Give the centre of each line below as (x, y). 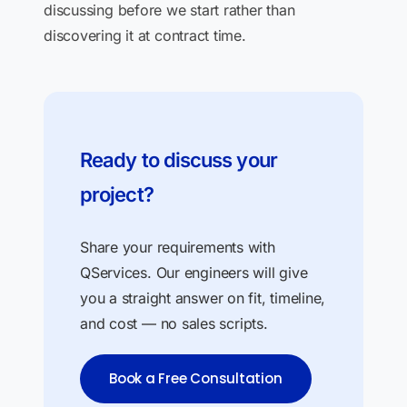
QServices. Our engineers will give (194, 273)
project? (117, 194)
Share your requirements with (178, 247)
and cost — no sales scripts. (174, 323)
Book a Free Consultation (196, 378)
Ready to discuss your (179, 160)
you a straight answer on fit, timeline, (203, 298)
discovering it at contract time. (145, 35)
